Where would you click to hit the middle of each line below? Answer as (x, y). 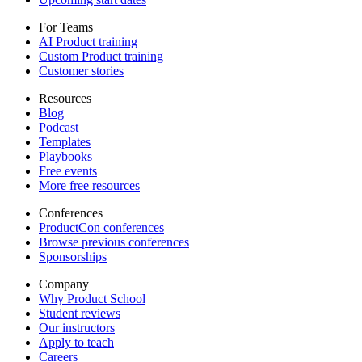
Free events (68, 170)
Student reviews (80, 313)
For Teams (66, 27)
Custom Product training (101, 56)
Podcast (59, 127)
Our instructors (77, 327)
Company (64, 284)
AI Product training (88, 41)
